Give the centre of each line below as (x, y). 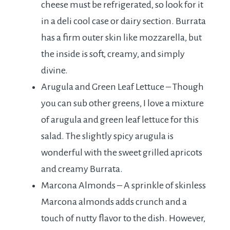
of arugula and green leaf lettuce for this (120, 120)
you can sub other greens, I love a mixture (122, 103)
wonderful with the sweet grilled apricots (122, 153)
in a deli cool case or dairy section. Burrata (123, 21)
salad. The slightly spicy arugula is (107, 136)
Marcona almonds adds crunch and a (114, 202)
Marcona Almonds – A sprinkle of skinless (123, 186)
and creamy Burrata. (82, 169)
